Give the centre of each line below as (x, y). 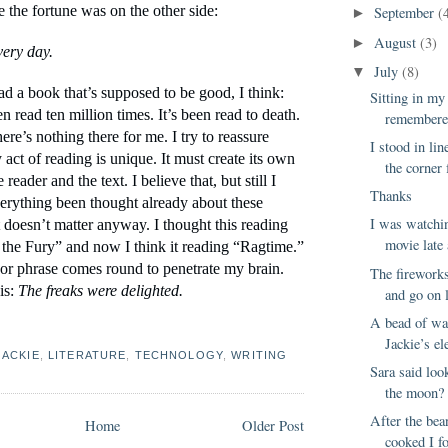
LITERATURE (87, 355)
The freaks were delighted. (100, 290)
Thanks (391, 196)
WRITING (259, 355)
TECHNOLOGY (179, 355)
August (397, 42)
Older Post (273, 426)
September (406, 13)
